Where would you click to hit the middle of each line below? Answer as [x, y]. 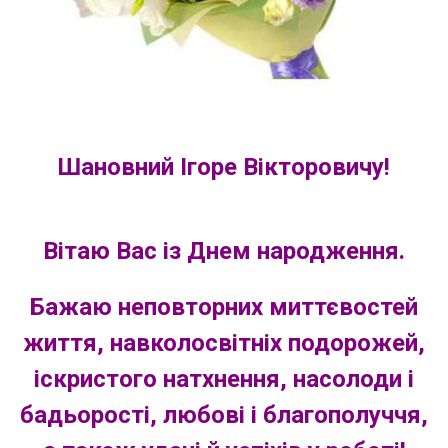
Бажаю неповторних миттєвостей [224, 307]
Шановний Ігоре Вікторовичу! [224, 167]
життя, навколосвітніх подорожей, [224, 343]
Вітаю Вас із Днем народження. [224, 251]
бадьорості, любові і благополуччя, [224, 415]
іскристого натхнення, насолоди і [224, 379]
